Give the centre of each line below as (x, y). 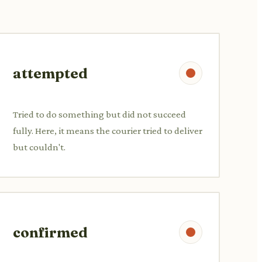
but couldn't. (39, 147)
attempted (50, 73)
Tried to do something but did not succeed (99, 114)
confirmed (50, 232)
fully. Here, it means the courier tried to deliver (108, 130)
